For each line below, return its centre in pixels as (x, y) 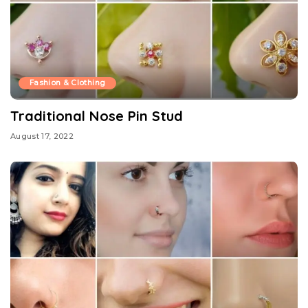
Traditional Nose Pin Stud (97, 116)
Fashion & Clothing (68, 83)
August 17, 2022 (42, 136)
